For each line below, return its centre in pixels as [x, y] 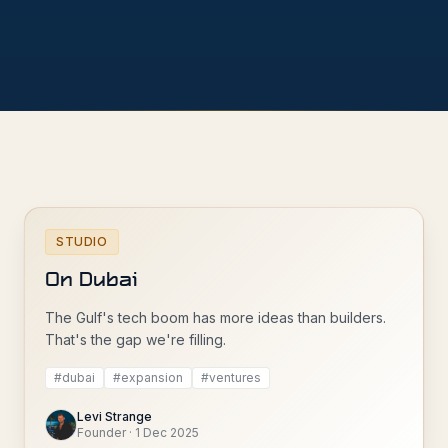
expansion [152, 377]
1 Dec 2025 [167, 432]
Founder [101, 432]
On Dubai [91, 281]
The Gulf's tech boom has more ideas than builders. [215, 317]
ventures [235, 377]
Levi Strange [114, 416]
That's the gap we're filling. [135, 339]
